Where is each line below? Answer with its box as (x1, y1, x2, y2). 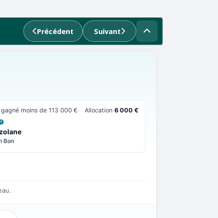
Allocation (85, 107, 114, 114)
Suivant (94, 26, 121, 36)
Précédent (37, 26, 73, 36)
